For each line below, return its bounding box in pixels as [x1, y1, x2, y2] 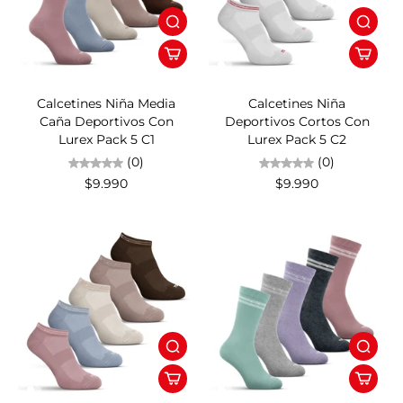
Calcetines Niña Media [37, 95, 175, 112]
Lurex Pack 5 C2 [247, 131, 346, 148]
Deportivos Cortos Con [224, 113, 370, 130]
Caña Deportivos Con [39, 113, 174, 130]
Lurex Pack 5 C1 [58, 131, 155, 148]
